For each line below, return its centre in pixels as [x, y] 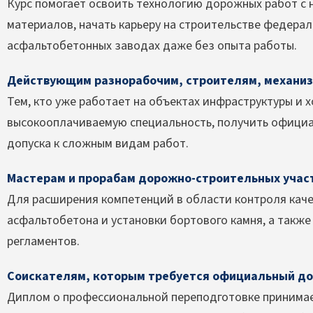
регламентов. [43, 241]
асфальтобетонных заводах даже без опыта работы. [152, 45]
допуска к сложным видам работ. [98, 143]
